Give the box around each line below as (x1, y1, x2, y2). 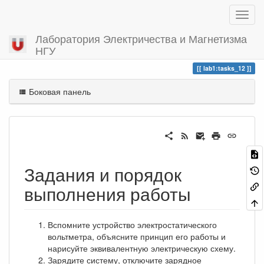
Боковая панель (27, 85, 91, 97)
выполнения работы (24, 180, 191, 206)
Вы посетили (9, 45, 52, 55)
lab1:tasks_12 (203, 64, 245, 72)
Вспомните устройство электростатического (48, 218, 217, 230)
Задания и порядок (24, 161, 181, 187)
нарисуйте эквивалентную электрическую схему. (48, 242, 236, 254)
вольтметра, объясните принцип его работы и (48, 230, 226, 242)
